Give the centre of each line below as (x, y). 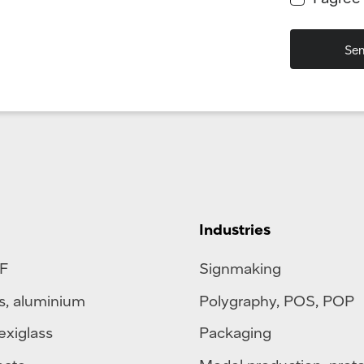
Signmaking (240, 268)
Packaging (235, 332)
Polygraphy (237, 300)
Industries (234, 229)
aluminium (49, 300)
